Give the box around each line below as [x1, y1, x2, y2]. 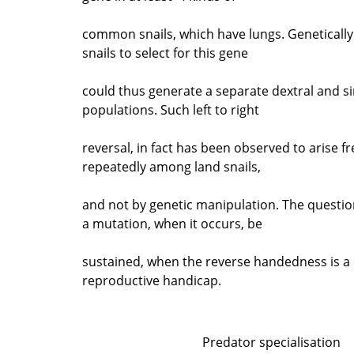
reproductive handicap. [82, 271, 221, 289]
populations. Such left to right [82, 100, 259, 119]
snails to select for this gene [82, 43, 248, 62]
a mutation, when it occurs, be [82, 214, 262, 232]
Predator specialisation [201, 333, 341, 351]
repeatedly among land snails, [82, 157, 261, 175]
